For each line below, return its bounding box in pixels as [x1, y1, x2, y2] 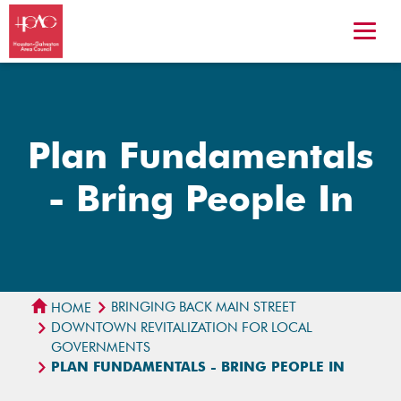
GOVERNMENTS [51, 338, 150, 355]
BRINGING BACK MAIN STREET [110, 299, 296, 316]
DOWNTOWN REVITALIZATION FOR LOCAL [51, 319, 312, 336]
